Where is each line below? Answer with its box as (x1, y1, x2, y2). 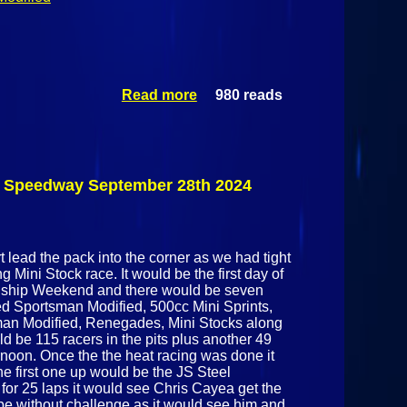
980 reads (214, 87, 283, 104)
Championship (205, 153, 308, 169)
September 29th (198, 218, 308, 234)
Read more (121, 87, 197, 104)
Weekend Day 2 (200, 169, 308, 185)
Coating (253, 136, 308, 153)
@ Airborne (229, 185, 308, 202)
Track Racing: (212, 104, 308, 120)
